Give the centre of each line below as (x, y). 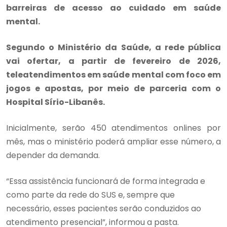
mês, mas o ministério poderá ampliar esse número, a (113, 141)
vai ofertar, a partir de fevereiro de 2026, (113, 61)
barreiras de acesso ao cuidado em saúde (113, 8)
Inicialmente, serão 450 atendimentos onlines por (113, 128)
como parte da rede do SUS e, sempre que (90, 195)
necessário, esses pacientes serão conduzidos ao (104, 208)
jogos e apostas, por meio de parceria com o (113, 88)
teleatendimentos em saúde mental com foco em (113, 74)
